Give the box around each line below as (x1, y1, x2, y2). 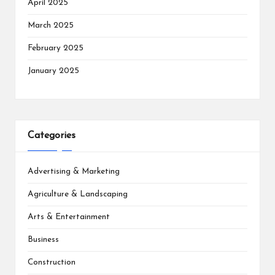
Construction (28, 258, 76, 266)
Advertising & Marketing (28, 167, 120, 176)
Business (28, 235, 59, 244)
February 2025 (28, 44, 83, 52)
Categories (28, 130, 76, 141)
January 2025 (28, 66, 79, 75)
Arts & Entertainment (28, 212, 110, 221)
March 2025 (28, 21, 74, 29)
